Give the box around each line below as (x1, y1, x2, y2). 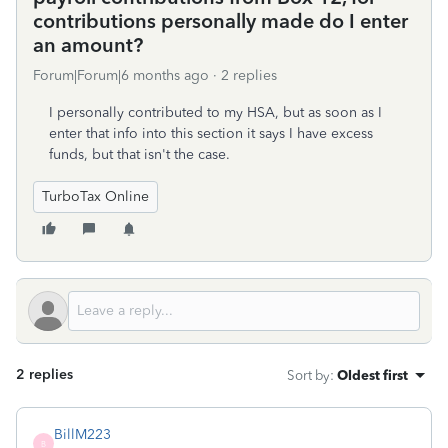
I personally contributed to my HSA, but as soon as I (49, 104, 382, 121)
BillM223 (54, 426, 111, 443)
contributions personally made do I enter (33, 9, 408, 33)
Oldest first (337, 367, 408, 383)
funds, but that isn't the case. (49, 146, 230, 163)
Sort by (287, 367, 330, 383)
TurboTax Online (42, 188, 149, 205)
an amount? (33, 33, 143, 57)
